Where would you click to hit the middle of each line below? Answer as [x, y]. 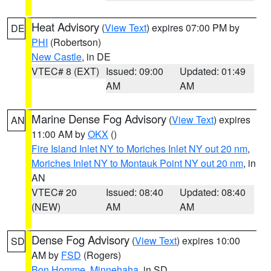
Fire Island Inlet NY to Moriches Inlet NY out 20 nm [139, 149]
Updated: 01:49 [213, 71]
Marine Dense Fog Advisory [99, 119]
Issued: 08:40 [134, 192]
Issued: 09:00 [134, 71]
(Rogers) [101, 255]
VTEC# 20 [54, 192]
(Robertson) [74, 42]
